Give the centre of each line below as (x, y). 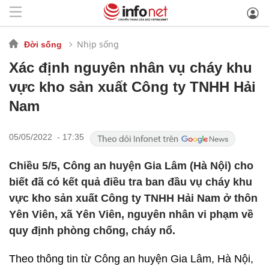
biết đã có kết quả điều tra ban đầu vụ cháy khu (131, 182)
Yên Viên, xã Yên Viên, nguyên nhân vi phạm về (131, 214)
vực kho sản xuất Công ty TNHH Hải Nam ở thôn (133, 198)
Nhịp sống (98, 44)
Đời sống (43, 44)
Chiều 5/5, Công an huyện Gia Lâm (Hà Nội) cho (131, 166)
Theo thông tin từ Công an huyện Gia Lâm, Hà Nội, (131, 259)
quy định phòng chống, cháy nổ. (92, 231)
